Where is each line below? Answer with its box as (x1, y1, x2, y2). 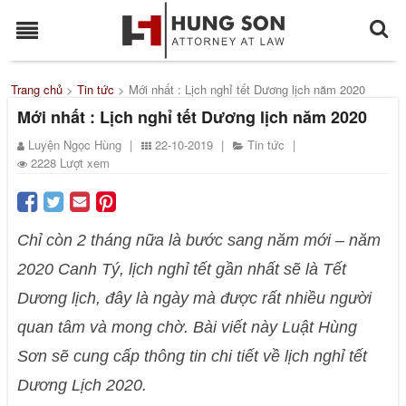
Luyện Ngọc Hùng (28, 136, 126, 153)
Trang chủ (11, 81, 63, 98)
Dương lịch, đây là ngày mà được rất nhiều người (17, 289, 372, 307)
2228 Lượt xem (31, 154, 111, 171)
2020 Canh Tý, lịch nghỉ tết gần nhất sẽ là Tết (17, 260, 347, 278)
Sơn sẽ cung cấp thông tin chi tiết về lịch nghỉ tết (17, 347, 368, 365)
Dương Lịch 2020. (17, 376, 148, 394)
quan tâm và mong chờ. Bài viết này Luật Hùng (17, 318, 358, 336)
